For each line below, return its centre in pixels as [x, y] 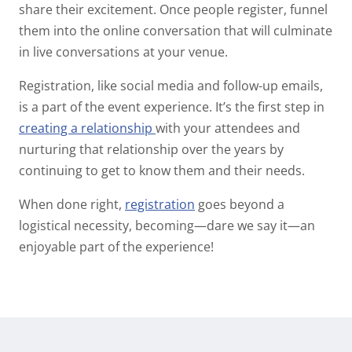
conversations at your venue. [143, 52]
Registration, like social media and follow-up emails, [171, 86]
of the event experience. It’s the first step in [197, 107]
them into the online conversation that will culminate [176, 31]
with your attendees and [228, 128]
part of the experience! [147, 247]
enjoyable [49, 247]
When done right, [72, 205]
